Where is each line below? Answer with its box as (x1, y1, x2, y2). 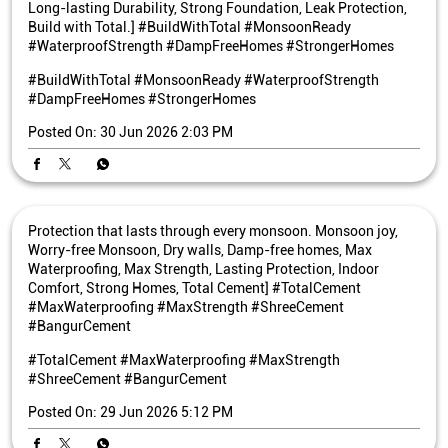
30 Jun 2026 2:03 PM (100, 123, 233, 140)
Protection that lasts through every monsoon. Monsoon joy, (28, 222, 398, 239)
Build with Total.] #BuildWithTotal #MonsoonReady (28, 18, 351, 35)
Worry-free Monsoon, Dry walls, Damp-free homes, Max (28, 241, 372, 258)
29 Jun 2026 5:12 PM (100, 403, 233, 420)
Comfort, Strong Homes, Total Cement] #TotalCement (28, 279, 361, 296)
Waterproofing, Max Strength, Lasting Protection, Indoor (28, 260, 379, 277)
